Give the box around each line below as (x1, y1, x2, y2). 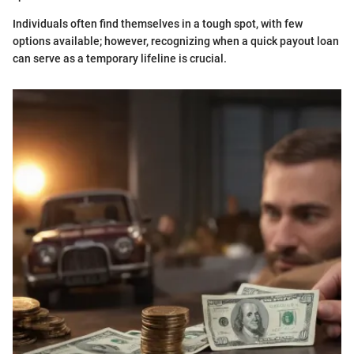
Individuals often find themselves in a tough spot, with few (13, 17, 303, 31)
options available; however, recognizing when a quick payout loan (13, 35, 339, 48)
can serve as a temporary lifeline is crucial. (13, 52, 227, 66)
